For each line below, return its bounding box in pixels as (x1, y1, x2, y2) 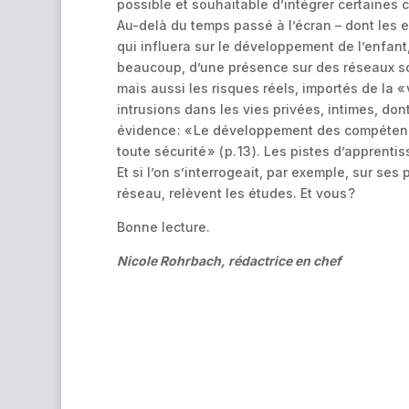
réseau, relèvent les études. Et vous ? (116, 184, 355, 201)
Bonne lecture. (116, 218, 210, 235)
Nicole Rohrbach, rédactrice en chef (116, 252, 341, 268)
